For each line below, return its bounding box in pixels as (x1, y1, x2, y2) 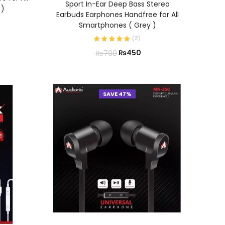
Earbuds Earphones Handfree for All (56, 10, 179, 20)
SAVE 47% (103, 90, 132, 98)
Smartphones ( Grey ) (78, 20, 156, 31)
